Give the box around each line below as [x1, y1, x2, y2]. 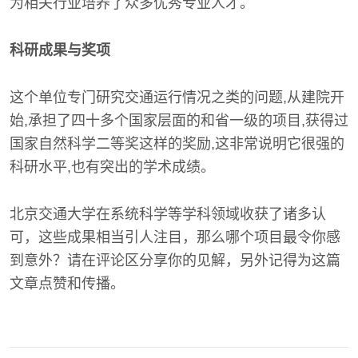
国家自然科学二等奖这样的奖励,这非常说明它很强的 [10, 136, 344, 152]
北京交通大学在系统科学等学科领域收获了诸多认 [10, 206, 326, 222]
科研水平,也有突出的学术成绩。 [10, 159, 215, 175]
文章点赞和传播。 [10, 276, 125, 292]
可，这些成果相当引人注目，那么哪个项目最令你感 [10, 229, 340, 245]
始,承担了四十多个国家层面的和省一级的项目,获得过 [10, 113, 348, 129]
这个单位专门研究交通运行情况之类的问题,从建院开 [10, 89, 344, 105]
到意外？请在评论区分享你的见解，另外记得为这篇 [10, 253, 340, 268]
